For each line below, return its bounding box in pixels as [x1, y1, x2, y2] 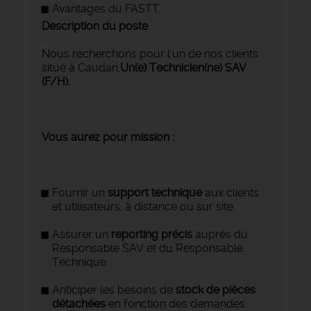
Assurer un [52, 228, 111, 242]
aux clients [202, 186, 259, 200]
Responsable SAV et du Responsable [52, 242, 243, 255]
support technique [108, 186, 202, 200]
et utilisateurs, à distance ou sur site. [52, 200, 235, 214]
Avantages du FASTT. [52, 2, 160, 16]
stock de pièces [176, 283, 255, 297]
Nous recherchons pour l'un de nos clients [42, 47, 258, 61]
